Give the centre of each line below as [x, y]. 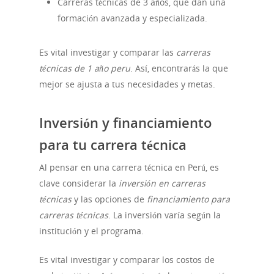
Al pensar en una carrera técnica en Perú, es [129, 168]
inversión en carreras [162, 183]
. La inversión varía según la [165, 215]
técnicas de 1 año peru [85, 68]
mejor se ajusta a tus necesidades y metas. [127, 84]
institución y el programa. [91, 231]
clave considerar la [79, 183]
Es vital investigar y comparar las [108, 53]
